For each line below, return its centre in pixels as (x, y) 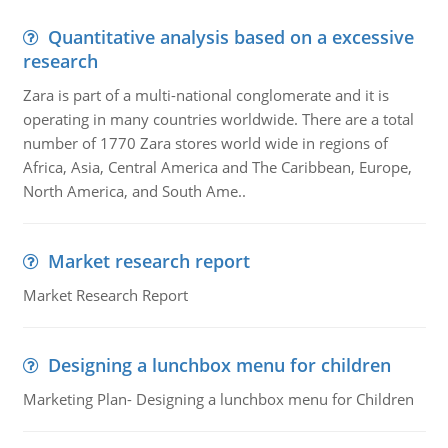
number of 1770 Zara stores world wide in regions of (205, 143)
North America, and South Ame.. (134, 191)
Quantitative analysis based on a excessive (230, 37)
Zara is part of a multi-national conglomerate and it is (205, 95)
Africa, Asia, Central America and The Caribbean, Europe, (217, 167)
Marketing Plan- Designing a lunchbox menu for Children (218, 399)
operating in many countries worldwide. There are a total (218, 119)
